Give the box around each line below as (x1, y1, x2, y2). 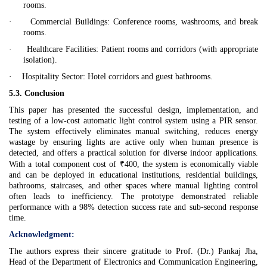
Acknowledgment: (9, 230, 74, 240)
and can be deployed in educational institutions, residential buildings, (9, 170, 258, 180)
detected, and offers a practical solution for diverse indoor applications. (9, 148, 258, 158)
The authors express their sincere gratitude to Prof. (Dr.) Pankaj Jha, (9, 247, 258, 256)
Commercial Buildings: (30, 17, 110, 27)
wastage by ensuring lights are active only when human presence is (9, 138, 258, 147)
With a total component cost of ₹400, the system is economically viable (9, 160, 258, 169)
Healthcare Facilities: (26, 45, 98, 54)
